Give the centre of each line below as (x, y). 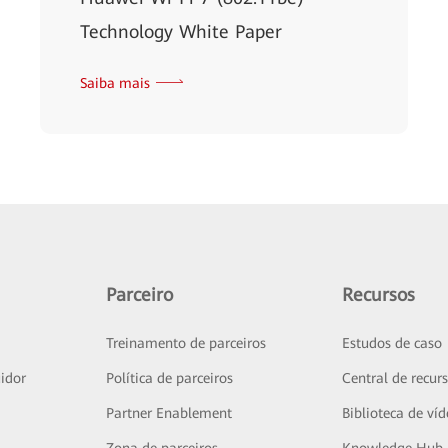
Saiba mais (115, 83)
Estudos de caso (392, 343)
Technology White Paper (181, 31)
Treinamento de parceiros (185, 343)
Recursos (379, 294)
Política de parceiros (169, 378)
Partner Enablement (168, 413)
